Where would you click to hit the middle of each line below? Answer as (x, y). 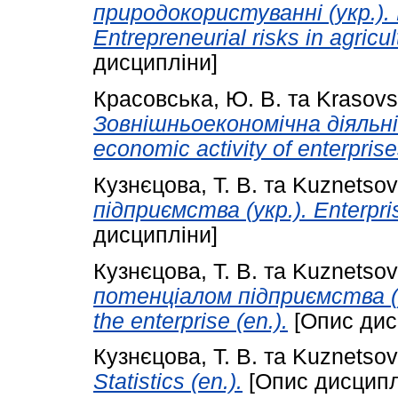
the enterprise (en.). (191, 321)
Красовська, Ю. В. (187, 99)
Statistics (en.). (168, 382)
